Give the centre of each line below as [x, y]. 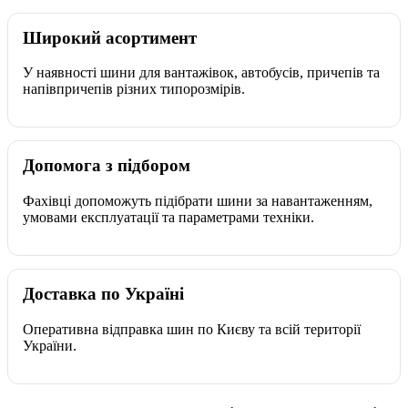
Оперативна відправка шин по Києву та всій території [192, 329]
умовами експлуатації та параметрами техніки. [168, 217]
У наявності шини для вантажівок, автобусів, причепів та [201, 73]
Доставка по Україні [103, 294]
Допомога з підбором [107, 166]
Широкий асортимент [110, 37]
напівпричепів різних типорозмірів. [134, 89]
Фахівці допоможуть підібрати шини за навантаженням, [198, 201]
